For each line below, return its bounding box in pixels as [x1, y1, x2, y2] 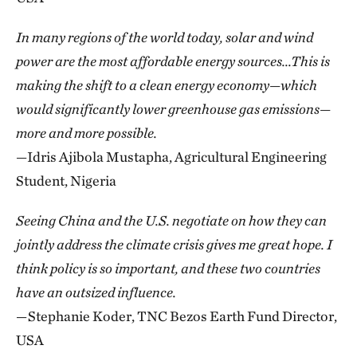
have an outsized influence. [16, 283, 176, 300]
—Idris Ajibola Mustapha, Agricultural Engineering [16, 147, 327, 165]
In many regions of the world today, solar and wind [16, 28, 313, 45]
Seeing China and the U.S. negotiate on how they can [16, 211, 327, 229]
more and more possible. [16, 124, 157, 141]
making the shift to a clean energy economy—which [16, 76, 317, 93]
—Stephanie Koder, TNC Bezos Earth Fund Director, [16, 307, 337, 324]
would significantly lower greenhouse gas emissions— [16, 100, 331, 117]
